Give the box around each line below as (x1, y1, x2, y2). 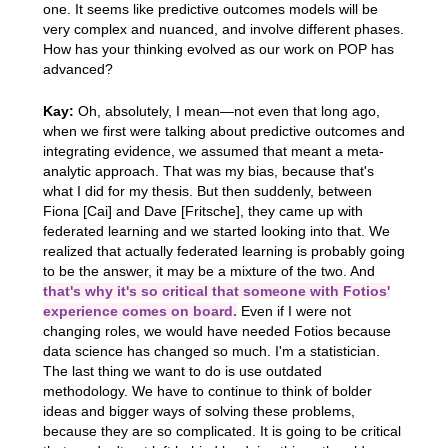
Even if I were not (236, 302, 351, 319)
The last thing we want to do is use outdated (42, 362, 322, 379)
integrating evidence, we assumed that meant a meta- (42, 142, 384, 159)
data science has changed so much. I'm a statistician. (42, 342, 380, 359)
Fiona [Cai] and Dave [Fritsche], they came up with (42, 202, 363, 219)
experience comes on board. (42, 302, 237, 319)
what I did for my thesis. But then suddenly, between (42, 182, 372, 199)
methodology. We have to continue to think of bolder (42, 382, 372, 399)
